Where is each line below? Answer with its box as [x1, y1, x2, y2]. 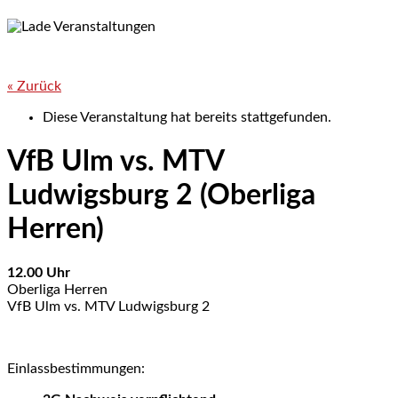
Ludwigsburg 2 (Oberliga [7, 180, 315, 210]
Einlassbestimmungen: [7, 362, 145, 377]
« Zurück [7, 78, 61, 93]
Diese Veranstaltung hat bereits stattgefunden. [43, 109, 331, 124]
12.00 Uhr [7, 266, 70, 281]
